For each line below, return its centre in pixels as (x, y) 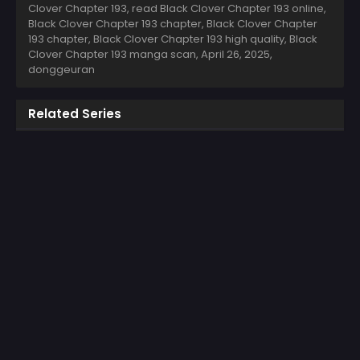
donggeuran (61, 70)
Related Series (75, 114)
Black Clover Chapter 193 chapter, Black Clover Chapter (173, 24)
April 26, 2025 (235, 55)
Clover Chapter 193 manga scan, (115, 55)
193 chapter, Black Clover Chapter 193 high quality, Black (173, 39)
